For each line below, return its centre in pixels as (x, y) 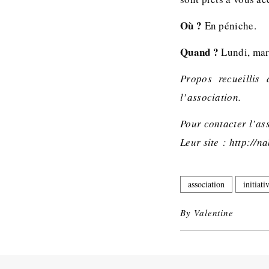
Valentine (214, 213)
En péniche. (229, 26)
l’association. (211, 97)
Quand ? (200, 52)
